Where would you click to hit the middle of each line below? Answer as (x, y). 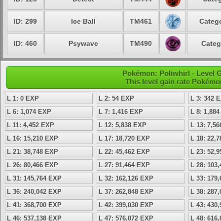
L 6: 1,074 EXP (29, 112)
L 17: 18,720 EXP (124, 138)
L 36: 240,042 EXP (34, 192)
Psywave (83, 43)
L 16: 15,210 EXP (33, 138)
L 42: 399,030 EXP (126, 205)
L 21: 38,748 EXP (33, 152)
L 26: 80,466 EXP (33, 165)
